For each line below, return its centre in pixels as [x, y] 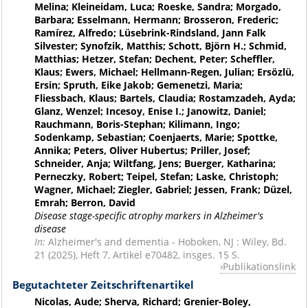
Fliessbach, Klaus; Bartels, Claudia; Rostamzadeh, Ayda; [165, 98]
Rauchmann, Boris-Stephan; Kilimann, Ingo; [137, 124]
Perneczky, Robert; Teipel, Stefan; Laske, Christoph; [156, 176]
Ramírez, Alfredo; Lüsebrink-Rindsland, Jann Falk [150, 32]
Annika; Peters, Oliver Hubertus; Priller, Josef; [142, 150]
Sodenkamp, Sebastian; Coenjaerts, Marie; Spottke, [156, 137]
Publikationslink [260, 266]
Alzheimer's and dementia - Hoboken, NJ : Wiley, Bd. [167, 241]
